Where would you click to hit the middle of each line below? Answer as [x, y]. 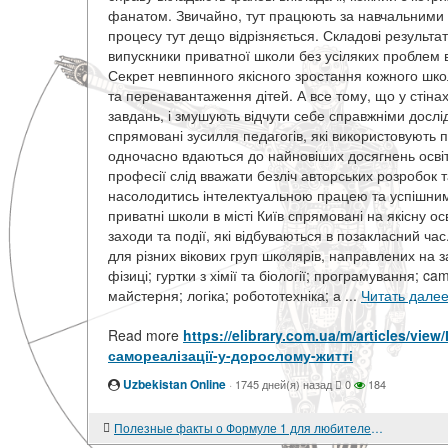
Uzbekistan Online [174, 384]
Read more [145, 335]
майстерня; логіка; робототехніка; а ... [234, 295]
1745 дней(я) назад [283, 384]
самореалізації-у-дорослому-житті [230, 355]
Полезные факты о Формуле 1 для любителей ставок [377, 427]
